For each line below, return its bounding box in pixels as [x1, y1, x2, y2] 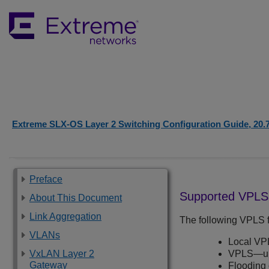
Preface [29, 174, 62, 184]
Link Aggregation [29, 211, 101, 222]
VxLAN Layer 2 [29, 249, 94, 259]
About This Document [29, 193, 122, 203]
